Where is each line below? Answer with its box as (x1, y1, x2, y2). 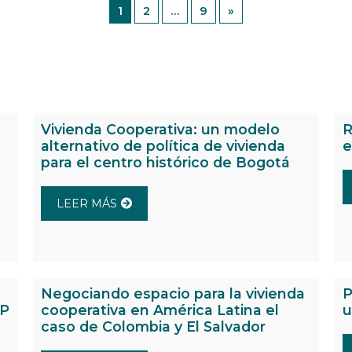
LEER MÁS (57, 196, 118, 211)
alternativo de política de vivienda (41, 137, 286, 155)
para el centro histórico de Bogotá (41, 154, 291, 171)
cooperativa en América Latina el (41, 302, 280, 319)
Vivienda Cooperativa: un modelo (41, 121, 280, 138)
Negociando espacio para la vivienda (41, 285, 306, 302)
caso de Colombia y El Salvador (41, 318, 266, 335)
